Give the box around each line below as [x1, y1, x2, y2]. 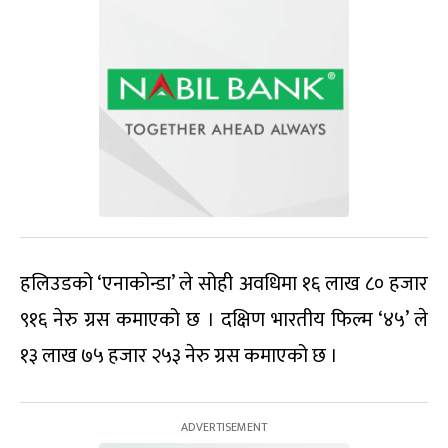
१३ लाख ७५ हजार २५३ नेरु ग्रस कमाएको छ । [20, 339, 338, 374]
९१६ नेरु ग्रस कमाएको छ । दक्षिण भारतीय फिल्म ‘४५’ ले [20, 303, 428, 338]
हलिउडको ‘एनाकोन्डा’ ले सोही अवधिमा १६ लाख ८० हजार [20, 267, 428, 302]
